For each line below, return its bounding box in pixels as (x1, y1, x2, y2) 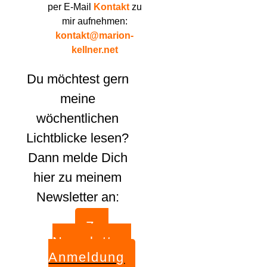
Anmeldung (48, 250, 125, 265)
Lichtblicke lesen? (26, 131, 129, 145)
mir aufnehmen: (61, 16, 128, 26)
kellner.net (71, 45, 118, 55)
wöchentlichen (36, 111, 119, 126)
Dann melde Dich (27, 150, 128, 165)
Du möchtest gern (26, 72, 129, 86)
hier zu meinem (33, 170, 122, 185)
